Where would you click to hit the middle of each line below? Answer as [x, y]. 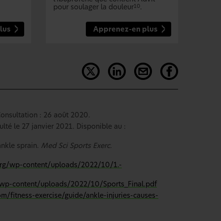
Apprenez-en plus [125, 29]
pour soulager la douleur [94, 7]
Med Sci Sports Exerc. [76, 146]
